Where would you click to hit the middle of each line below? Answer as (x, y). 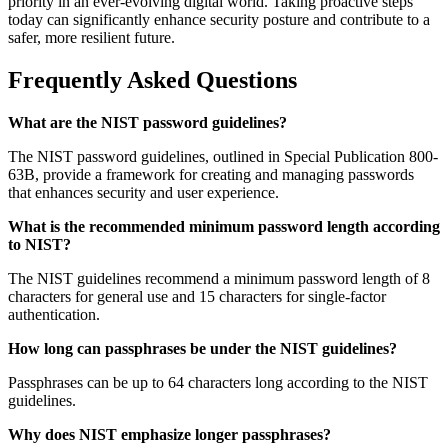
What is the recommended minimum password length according (224, 226)
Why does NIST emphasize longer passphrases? (169, 434)
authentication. (54, 314)
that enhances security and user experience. (143, 192)
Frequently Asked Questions (152, 79)
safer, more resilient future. (91, 37)
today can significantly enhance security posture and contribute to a (219, 19)
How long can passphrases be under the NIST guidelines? (202, 348)
